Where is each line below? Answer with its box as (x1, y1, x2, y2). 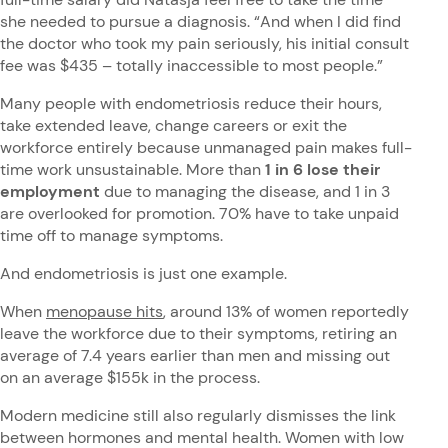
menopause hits (46, 300, 163, 322)
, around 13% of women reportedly (163, 300, 409, 322)
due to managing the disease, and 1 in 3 (100, 180, 390, 202)
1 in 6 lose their (265, 158, 380, 180)
